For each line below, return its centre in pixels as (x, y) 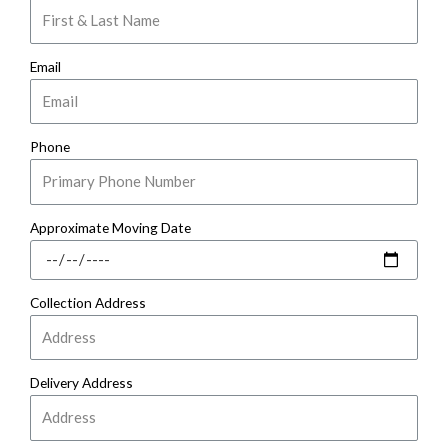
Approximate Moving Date (110, 227)
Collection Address (88, 302)
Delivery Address (81, 383)
